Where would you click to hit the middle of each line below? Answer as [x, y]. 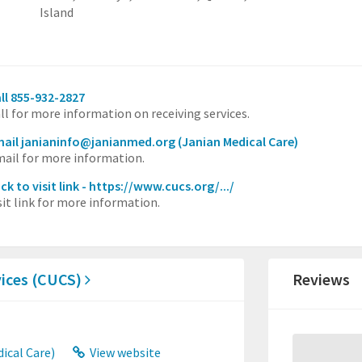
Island [56, 12]
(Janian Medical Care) [238, 141]
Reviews [322, 279]
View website [124, 352]
